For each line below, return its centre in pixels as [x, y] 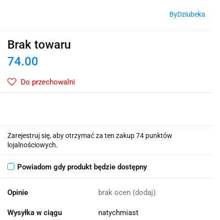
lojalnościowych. [33, 145]
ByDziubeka [187, 14]
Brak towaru [39, 45]
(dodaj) [144, 193]
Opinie [18, 193]
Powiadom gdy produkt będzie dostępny [82, 167]
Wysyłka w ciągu [35, 213]
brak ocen [115, 193]
